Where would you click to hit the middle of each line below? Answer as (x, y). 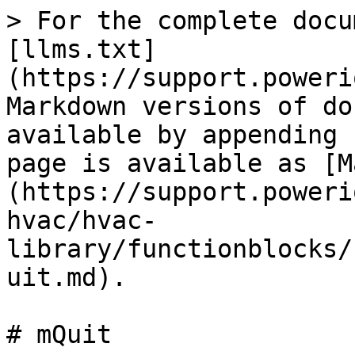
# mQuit (59, 334)
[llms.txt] (82, 49)
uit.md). (67, 277)
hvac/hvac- (82, 220)
